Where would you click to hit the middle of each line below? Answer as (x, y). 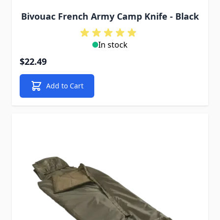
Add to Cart (65, 86)
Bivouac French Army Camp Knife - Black (110, 16)
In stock (113, 45)
